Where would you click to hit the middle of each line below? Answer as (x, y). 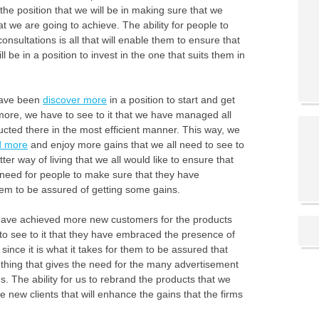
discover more (75, 100)
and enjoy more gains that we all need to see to (136, 145)
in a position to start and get (171, 100)
